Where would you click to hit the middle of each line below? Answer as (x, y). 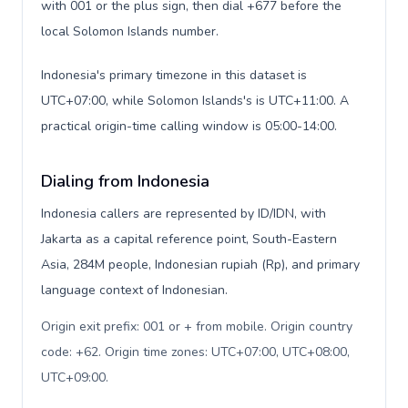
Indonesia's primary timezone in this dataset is (174, 75)
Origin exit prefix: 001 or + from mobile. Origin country (197, 326)
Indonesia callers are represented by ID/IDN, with (184, 214)
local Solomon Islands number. (130, 31)
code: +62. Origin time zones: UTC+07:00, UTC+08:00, (195, 352)
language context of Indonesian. (134, 290)
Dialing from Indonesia (125, 181)
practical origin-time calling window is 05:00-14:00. (189, 126)
